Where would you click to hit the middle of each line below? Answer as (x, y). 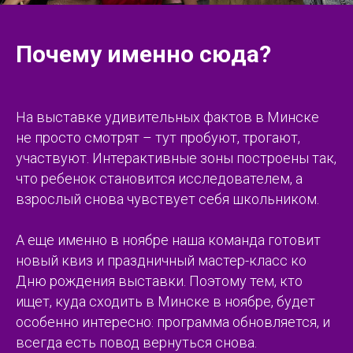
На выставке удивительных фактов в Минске (167, 117)
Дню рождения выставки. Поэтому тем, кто (159, 281)
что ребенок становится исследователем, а (159, 178)
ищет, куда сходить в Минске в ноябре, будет (165, 301)
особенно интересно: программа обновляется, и (173, 321)
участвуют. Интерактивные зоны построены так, (176, 158)
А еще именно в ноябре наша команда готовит (168, 240)
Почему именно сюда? (143, 54)
